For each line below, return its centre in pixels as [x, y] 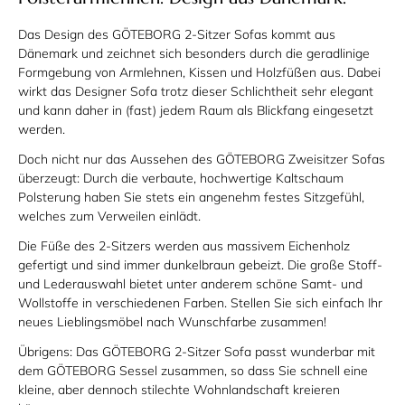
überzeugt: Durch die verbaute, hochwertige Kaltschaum [181, 178]
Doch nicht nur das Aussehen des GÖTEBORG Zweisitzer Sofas [202, 159]
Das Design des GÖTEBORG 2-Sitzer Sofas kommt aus [177, 34]
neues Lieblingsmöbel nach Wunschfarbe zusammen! [172, 321]
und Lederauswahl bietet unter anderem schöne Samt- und [190, 283]
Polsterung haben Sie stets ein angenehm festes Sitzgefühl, [191, 197]
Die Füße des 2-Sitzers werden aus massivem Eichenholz [184, 245]
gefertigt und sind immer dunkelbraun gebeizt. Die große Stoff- [200, 264]
